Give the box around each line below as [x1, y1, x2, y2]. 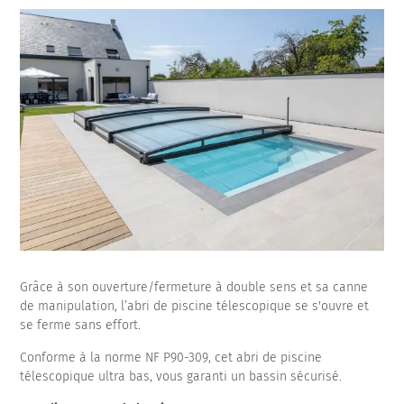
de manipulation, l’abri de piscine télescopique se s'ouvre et [20, 298, 370, 315]
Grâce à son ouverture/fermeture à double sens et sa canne [20, 280, 369, 296]
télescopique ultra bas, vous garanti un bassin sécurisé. [20, 369, 343, 385]
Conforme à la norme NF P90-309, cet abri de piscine [20, 350, 323, 366]
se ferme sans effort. [20, 317, 145, 334]
